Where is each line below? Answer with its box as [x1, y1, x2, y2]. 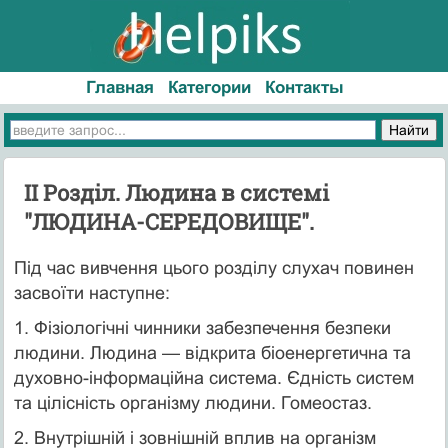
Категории [168, 78, 252, 97]
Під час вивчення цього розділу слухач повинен [13, 257, 414, 278]
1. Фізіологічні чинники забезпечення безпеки [13, 317, 391, 338]
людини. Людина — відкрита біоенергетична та [13, 342, 411, 363]
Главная [86, 78, 155, 97]
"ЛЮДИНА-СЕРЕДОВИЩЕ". [23, 206, 314, 236]
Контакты [264, 78, 344, 97]
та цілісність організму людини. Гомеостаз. [13, 392, 372, 413]
